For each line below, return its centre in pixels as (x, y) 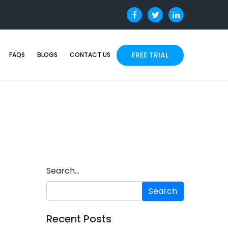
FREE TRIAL (150, 55)
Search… (63, 171)
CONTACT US (90, 55)
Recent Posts (79, 219)
